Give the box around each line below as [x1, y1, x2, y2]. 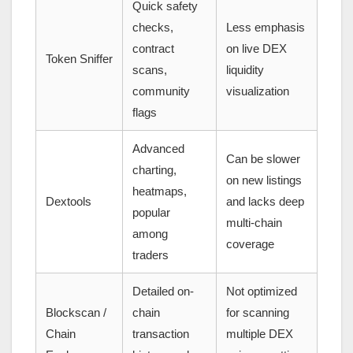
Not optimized [226, 284, 297, 299]
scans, [132, 63, 167, 77]
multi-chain [226, 216, 282, 230]
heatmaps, [132, 184, 187, 199]
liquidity [226, 63, 264, 77]
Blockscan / [46, 306, 106, 320]
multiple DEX [226, 327, 293, 341]
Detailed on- [132, 284, 194, 299]
